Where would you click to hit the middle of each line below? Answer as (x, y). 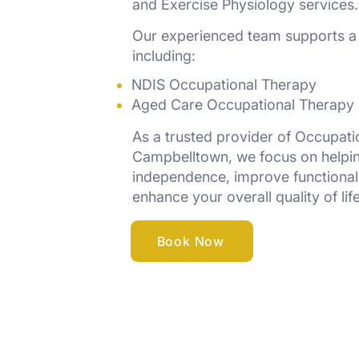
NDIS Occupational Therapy (224, 85)
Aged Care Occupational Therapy (243, 105)
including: (164, 56)
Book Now (190, 241)
